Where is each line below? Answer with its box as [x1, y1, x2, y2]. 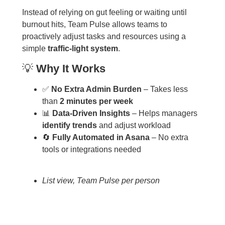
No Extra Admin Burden [51, 84, 142, 93]
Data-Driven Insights [52, 108, 130, 118]
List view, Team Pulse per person [42, 176, 160, 185]
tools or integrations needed [42, 145, 141, 154]
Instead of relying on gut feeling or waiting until [22, 8, 187, 17]
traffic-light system [47, 44, 118, 53]
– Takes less [141, 84, 188, 93]
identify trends [42, 121, 97, 130]
